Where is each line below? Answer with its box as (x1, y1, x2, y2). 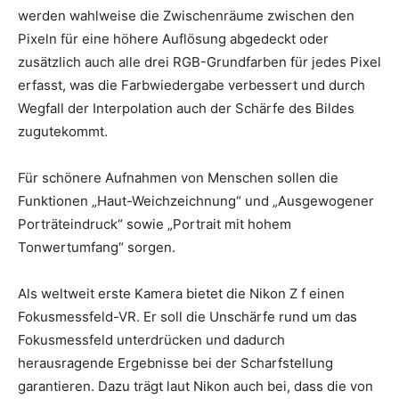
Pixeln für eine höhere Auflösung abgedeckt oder (18, 29, 329, 47)
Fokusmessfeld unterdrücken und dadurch (18, 330, 285, 348)
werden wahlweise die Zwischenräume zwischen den (18, 6, 354, 24)
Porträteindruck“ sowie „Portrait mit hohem (18, 215, 291, 232)
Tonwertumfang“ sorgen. (18, 238, 175, 256)
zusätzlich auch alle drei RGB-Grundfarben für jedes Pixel (18, 53, 381, 70)
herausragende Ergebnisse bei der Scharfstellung (18, 354, 333, 371)
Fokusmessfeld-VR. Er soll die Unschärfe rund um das (18, 307, 357, 325)
